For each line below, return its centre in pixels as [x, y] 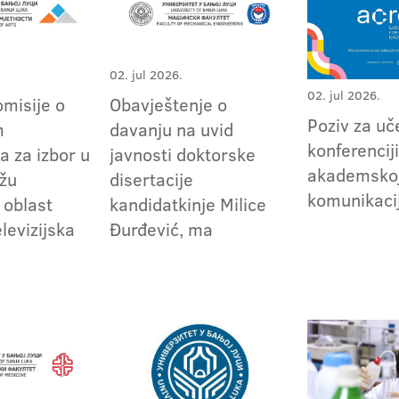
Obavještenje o [169, 104]
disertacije [152, 179]
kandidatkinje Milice [188, 204]
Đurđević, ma [162, 228]
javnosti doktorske [183, 154]
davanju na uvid [172, 129]
